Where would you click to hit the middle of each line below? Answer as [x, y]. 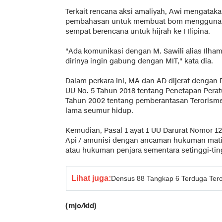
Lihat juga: [91, 178]
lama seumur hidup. [99, 111]
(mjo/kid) [81, 206]
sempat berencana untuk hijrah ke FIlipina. [138, 31]
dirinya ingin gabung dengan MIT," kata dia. [139, 61]
